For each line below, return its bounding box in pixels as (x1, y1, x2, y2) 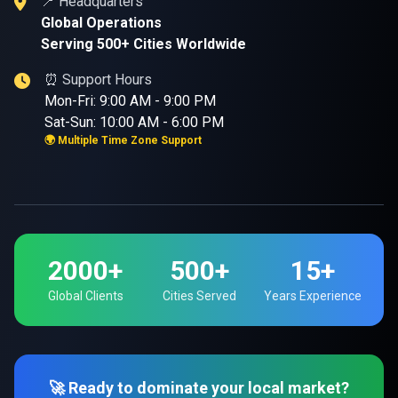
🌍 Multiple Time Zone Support (44, 134, 202, 147)
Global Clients (47, 289, 123, 303)
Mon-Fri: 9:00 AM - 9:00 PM (44, 92, 216, 109)
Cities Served (162, 289, 236, 303)
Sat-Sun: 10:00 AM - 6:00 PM (44, 114, 224, 131)
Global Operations (41, 14, 162, 31)
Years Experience (264, 289, 362, 303)
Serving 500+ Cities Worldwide (41, 36, 246, 52)
